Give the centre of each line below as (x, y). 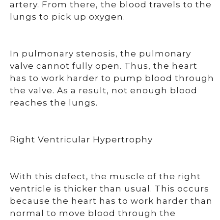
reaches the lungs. (54, 103)
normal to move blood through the (93, 213)
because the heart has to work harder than (111, 201)
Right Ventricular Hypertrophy (81, 139)
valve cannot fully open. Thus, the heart (104, 66)
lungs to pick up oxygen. (68, 17)
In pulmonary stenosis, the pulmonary (100, 54)
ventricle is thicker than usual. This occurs (110, 189)
